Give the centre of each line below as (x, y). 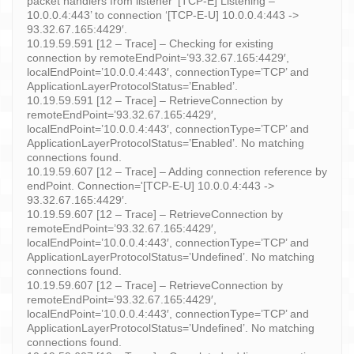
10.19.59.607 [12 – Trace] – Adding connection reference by (177, 171)
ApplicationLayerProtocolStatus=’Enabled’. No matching (166, 143)
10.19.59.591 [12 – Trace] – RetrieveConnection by (155, 100)
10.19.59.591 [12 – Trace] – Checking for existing (150, 43)
